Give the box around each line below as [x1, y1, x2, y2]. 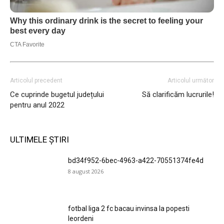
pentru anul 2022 [10, 100, 64, 110]
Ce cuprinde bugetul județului [10, 90, 104, 99]
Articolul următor [167, 77, 214, 84]
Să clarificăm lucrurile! [142, 90, 214, 99]
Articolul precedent [10, 77, 62, 84]
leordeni [68, 214, 93, 223]
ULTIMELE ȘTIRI [10, 134, 69, 145]
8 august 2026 [68, 167, 103, 175]
